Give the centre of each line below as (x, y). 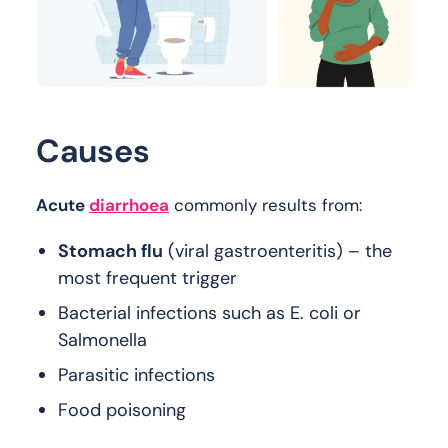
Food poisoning (122, 410)
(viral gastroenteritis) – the (277, 251)
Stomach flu (110, 251)
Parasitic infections (136, 375)
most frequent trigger (147, 278)
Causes (93, 151)
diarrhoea (129, 205)
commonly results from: (265, 205)
